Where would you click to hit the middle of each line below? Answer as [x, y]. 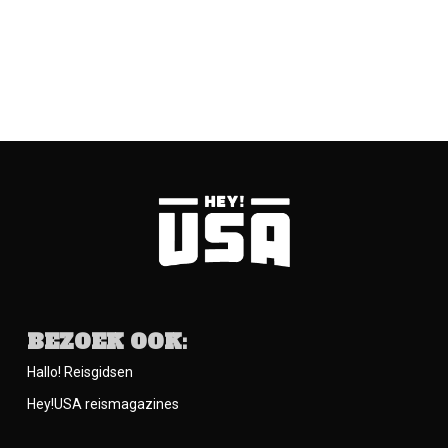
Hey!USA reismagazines [102, 404]
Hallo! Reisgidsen [79, 372]
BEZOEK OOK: [106, 342]
